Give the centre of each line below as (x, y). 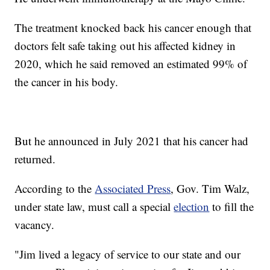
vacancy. (35, 225)
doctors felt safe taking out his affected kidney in (125, 46)
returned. (35, 159)
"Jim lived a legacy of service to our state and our (128, 254)
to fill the (232, 207)
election (192, 207)
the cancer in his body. (67, 82)
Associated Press (133, 189)
